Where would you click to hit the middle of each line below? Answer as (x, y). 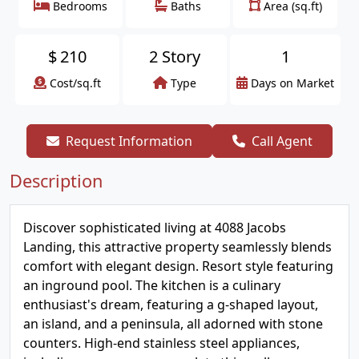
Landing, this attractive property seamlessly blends (177, 247)
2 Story (175, 56)
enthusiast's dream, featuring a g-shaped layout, (171, 305)
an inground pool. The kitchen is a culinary (152, 285)
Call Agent (282, 141)
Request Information (129, 141)
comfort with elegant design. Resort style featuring (178, 266)
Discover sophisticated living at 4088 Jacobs (155, 228)
